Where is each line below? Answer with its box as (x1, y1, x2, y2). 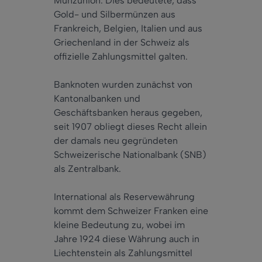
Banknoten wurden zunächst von (54, 79, 192, 91)
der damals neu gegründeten (54, 135, 178, 147)
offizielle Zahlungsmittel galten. (54, 51, 188, 63)
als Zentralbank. (54, 163, 121, 175)
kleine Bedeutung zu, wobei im (54, 219, 185, 231)
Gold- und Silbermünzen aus (54, 9, 175, 20)
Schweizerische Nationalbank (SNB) (54, 149, 206, 161)
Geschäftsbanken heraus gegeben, (54, 107, 202, 119)
